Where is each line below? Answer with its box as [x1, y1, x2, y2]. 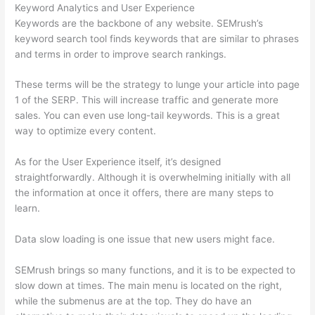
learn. [15, 202, 41, 214]
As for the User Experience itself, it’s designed [15, 156, 221, 168]
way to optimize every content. [15, 125, 157, 137]
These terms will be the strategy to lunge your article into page [15, 79, 300, 91]
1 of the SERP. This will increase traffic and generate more [15, 94, 279, 106]
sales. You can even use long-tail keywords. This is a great [15, 110, 281, 122]
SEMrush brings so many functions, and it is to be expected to [15, 264, 296, 276]
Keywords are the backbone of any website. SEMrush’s [15, 17, 264, 29]
